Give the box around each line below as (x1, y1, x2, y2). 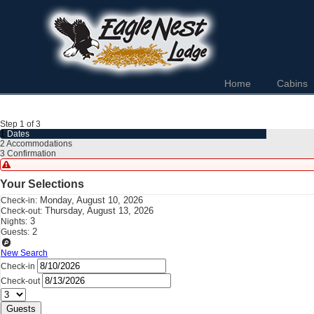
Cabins (277, 78, 308, 89)
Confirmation (7, 149, 56, 158)
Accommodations (6, 139, 72, 149)
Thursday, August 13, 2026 (45, 205, 153, 216)
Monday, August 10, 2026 (40, 195, 143, 205)
